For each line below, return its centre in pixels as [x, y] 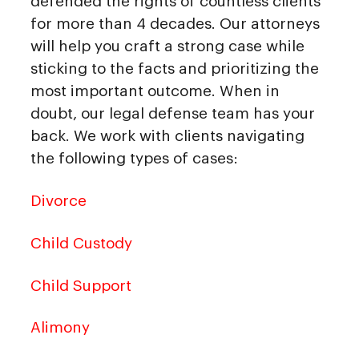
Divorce [58, 201]
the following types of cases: [134, 159]
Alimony [60, 328]
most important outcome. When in [155, 91]
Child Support [81, 285]
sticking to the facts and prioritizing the [175, 69]
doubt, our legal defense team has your [173, 114]
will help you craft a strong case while [167, 46]
